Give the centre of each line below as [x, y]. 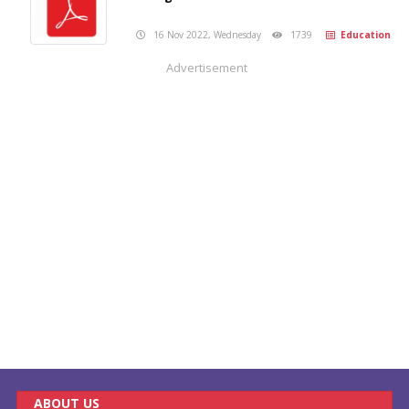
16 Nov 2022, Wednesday [209, 34]
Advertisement [207, 67]
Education [363, 34]
